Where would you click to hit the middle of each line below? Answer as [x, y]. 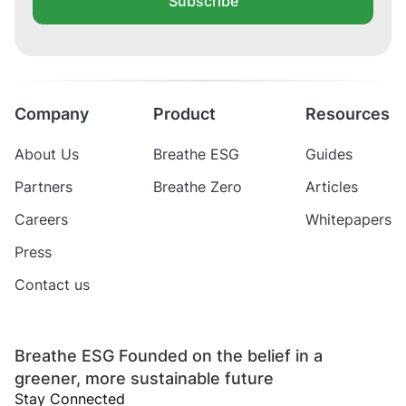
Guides [329, 155]
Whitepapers [348, 220]
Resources [348, 114]
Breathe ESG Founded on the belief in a [169, 356]
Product [184, 114]
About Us [47, 155]
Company [52, 114]
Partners [43, 187]
